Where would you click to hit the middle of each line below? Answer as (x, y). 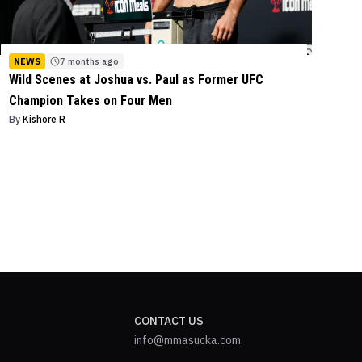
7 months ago (90, 61)
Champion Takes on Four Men (91, 100)
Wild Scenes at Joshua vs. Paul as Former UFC (137, 79)
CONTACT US (168, 320)
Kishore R (44, 119)
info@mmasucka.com (187, 340)
